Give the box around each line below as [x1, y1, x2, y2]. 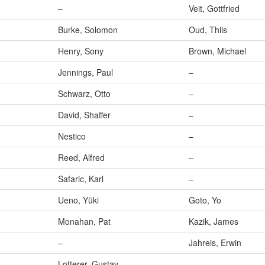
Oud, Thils [189, 24, 227, 36]
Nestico [58, 130, 86, 143]
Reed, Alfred [58, 151, 105, 164]
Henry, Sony [58, 45, 104, 57]
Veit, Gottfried [189, 2, 240, 15]
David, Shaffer [58, 109, 111, 121]
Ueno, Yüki [58, 194, 99, 206]
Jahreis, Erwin [189, 237, 241, 249]
